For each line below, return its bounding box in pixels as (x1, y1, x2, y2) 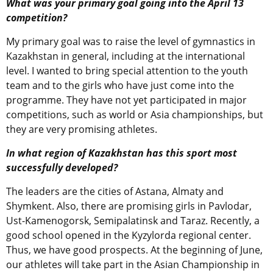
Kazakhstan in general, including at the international (6, 49, 245, 63)
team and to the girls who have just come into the (6, 79, 234, 93)
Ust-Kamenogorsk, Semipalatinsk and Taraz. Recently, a (6, 214, 260, 228)
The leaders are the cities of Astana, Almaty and (6, 185, 224, 199)
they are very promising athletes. (6, 122, 157, 136)
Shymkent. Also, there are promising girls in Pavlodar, (6, 199, 252, 213)
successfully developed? (6, 161, 118, 175)
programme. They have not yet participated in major (6, 93, 247, 107)
